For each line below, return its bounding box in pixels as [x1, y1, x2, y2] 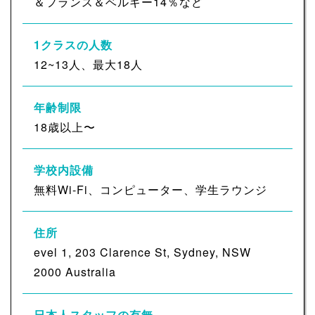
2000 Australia [34, 264, 116, 281]
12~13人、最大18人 [34, 56, 143, 73]
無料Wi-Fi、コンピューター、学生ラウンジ [34, 181, 267, 198]
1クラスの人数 [34, 37, 112, 53]
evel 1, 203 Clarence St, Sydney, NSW [34, 244, 251, 261]
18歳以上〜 [34, 119, 96, 136]
